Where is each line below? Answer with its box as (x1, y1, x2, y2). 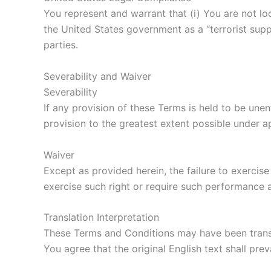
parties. (44, 39, 78, 51)
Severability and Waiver (44, 70, 151, 83)
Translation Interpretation (44, 211, 159, 224)
